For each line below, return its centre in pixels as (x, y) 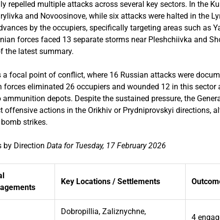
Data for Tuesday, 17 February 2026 (107, 145)
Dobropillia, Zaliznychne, (104, 211)
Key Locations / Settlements (111, 181)
